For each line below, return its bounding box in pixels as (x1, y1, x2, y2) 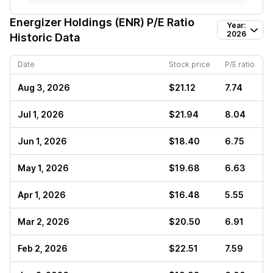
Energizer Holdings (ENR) (10, 16, 144, 29)
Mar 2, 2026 (18, 216, 69, 227)
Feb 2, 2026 (18, 243, 68, 253)
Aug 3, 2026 (18, 82, 70, 93)
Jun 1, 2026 (18, 136, 67, 146)
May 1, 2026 (18, 163, 69, 173)
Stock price (169, 60, 210, 69)
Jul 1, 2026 (18, 109, 64, 119)
